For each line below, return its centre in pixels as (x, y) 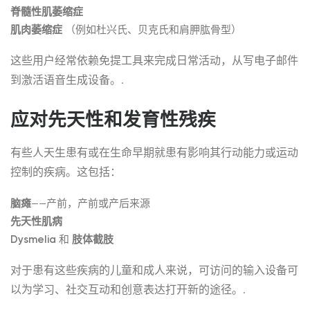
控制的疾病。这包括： (66, 172)
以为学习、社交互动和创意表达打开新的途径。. (128, 290)
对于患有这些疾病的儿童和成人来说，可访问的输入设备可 (154, 270)
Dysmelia (33, 239)
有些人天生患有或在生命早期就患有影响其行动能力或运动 (154, 153)
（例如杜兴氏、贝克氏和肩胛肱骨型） (152, 30)
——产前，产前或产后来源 (91, 203)
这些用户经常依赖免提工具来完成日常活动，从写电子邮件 (154, 61)
